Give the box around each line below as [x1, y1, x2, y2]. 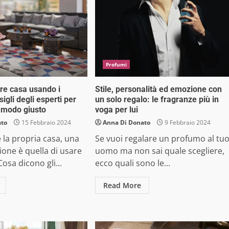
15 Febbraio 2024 [20, 118, 72, 127]
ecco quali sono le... [95, 157, 170, 169]
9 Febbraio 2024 [163, 118, 211, 127]
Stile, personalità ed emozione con [95, 84, 222, 95]
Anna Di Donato [102, 118, 150, 127]
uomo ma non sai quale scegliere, [95, 145, 224, 157]
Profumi [105, 61, 127, 68]
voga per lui [95, 105, 138, 115]
